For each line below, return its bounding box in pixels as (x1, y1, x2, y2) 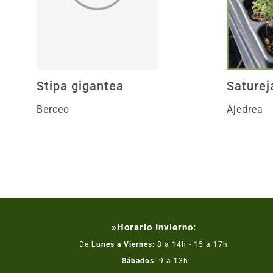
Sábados (119, 257, 154, 265)
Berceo (37, 104, 69, 115)
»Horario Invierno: (111, 222, 196, 233)
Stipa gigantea (37, 79, 124, 93)
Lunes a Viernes (91, 240, 153, 249)
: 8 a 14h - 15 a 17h (152, 240, 229, 249)
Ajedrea (227, 104, 264, 115)
